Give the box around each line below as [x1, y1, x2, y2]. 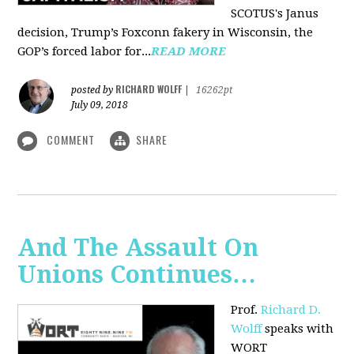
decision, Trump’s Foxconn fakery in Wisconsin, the [17, 24, 314, 40]
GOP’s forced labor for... [17, 43, 152, 58]
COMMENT [43, 130, 99, 148]
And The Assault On [17, 234, 259, 262]
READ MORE [151, 43, 227, 58]
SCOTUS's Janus [231, 6, 319, 21]
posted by [71, 84, 116, 96]
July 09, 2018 [71, 99, 129, 111]
